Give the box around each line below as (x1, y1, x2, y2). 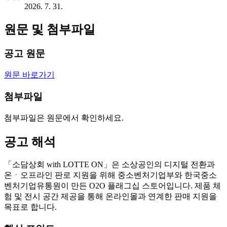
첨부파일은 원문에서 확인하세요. (4, 113, 124, 122)
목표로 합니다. (4, 203, 57, 212)
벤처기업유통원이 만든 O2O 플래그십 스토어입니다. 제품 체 (4, 181, 221, 191)
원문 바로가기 (4, 70, 55, 80)
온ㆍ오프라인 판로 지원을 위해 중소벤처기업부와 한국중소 (4, 171, 217, 180)
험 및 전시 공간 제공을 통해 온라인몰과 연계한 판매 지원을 (4, 192, 217, 201)
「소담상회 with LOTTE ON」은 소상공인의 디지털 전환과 (4, 160, 215, 169)
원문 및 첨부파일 (4, 22, 95, 36)
